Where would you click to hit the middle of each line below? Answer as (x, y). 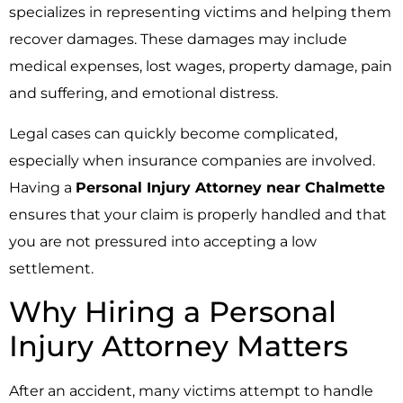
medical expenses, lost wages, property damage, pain (201, 67)
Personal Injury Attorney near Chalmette (230, 187)
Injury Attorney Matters (179, 346)
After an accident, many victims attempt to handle (191, 391)
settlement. (51, 268)
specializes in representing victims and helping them (200, 13)
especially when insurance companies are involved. (192, 160)
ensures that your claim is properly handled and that (198, 214)
